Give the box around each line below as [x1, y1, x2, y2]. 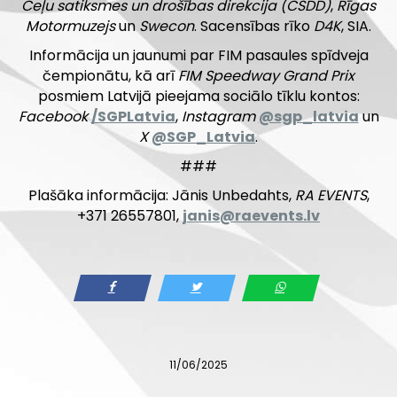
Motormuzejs [26, 16, 115, 37]
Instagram [181, 106, 255, 128]
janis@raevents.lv [183, 206, 320, 227]
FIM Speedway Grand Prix [178, 66, 354, 87]
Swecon [139, 16, 194, 37]
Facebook [18, 106, 88, 128]
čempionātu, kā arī [43, 66, 178, 87]
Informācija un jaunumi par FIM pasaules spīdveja [28, 45, 369, 66]
